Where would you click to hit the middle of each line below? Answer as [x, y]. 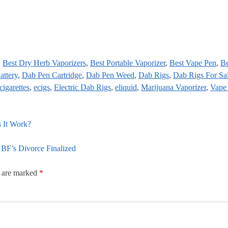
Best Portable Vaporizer [128, 63]
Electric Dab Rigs [82, 88]
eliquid [126, 88]
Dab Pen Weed [110, 75]
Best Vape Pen [193, 63]
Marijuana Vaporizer [174, 88]
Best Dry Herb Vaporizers [44, 63]
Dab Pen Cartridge [52, 75]
